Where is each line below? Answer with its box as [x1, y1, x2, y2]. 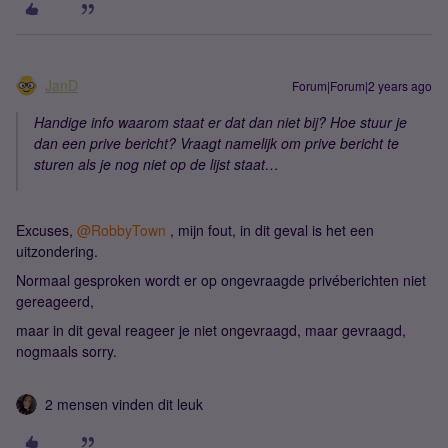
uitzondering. [16, 241, 98, 261]
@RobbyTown [77, 220, 166, 240]
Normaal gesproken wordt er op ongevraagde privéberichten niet [16, 270, 426, 290]
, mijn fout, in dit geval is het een [166, 220, 374, 240]
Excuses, [16, 220, 77, 240]
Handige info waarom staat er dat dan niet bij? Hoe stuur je [34, 112, 407, 132]
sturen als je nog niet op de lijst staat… [34, 154, 279, 174]
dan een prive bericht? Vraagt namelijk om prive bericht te [34, 133, 399, 153]
